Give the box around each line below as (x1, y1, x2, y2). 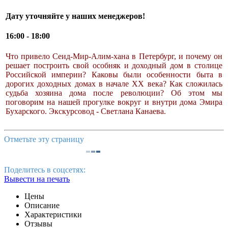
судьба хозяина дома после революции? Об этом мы (6, 88, 222, 97)
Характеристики (24, 210, 82, 219)
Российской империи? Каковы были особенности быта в (6, 70, 222, 79)
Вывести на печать (4, 174, 70, 183)
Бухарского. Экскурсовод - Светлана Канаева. (6, 106, 166, 116)
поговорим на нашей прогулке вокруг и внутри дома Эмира (6, 97, 222, 106)
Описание (24, 201, 60, 210)
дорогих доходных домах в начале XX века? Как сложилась (6, 79, 222, 88)
